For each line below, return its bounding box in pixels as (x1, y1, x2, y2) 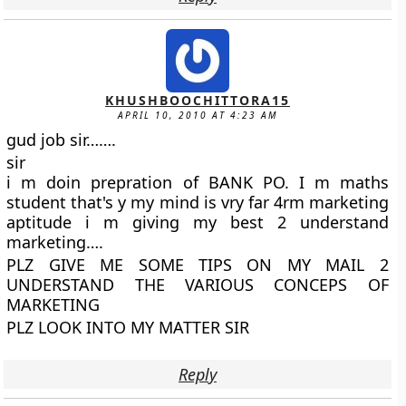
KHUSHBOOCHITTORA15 (105, 92, 290, 109)
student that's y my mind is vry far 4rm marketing (6, 191, 389, 213)
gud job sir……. (6, 129, 117, 150)
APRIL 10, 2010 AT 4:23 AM (118, 109, 277, 121)
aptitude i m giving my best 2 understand (6, 211, 389, 233)
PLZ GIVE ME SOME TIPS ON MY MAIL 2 (6, 254, 389, 275)
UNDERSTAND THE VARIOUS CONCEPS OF (6, 274, 389, 295)
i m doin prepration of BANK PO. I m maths (6, 171, 389, 193)
